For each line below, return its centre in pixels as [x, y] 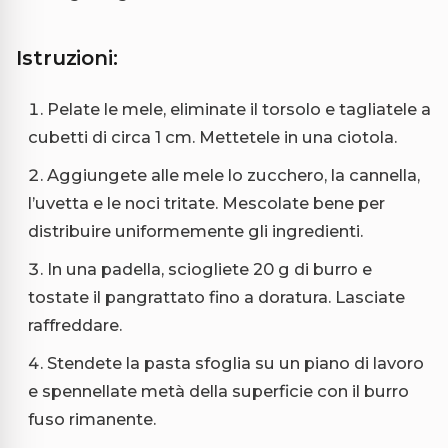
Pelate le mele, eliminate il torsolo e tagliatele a [239, 109]
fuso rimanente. [92, 419]
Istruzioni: [67, 58]
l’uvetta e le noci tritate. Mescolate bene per [206, 203]
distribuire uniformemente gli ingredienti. [195, 231]
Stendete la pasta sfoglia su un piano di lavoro [235, 363]
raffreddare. [75, 325]
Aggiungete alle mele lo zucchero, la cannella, [233, 175]
